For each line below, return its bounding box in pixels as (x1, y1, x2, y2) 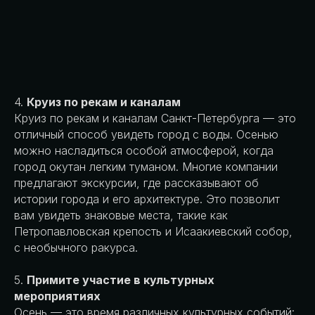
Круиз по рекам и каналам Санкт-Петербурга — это (14, 110, 296, 125)
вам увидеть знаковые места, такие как (14, 207, 228, 222)
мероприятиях (14, 288, 101, 303)
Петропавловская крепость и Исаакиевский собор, (14, 224, 292, 238)
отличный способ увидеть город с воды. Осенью (14, 127, 278, 141)
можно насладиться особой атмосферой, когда (14, 143, 274, 157)
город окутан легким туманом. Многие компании (14, 159, 278, 174)
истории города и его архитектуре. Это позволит (14, 191, 280, 206)
